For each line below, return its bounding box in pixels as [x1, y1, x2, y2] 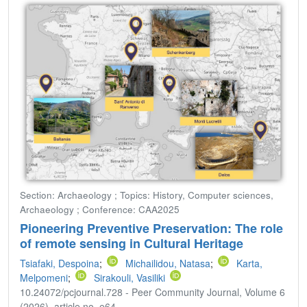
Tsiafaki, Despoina [20, 256, 99, 271]
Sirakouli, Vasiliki [94, 271, 165, 285]
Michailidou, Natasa [125, 256, 210, 271]
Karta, [236, 256, 262, 271]
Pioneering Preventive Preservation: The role [20, 219, 283, 238]
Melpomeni [20, 271, 68, 285]
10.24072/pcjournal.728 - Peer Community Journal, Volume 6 [20, 285, 285, 299]
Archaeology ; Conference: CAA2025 [20, 203, 180, 217]
